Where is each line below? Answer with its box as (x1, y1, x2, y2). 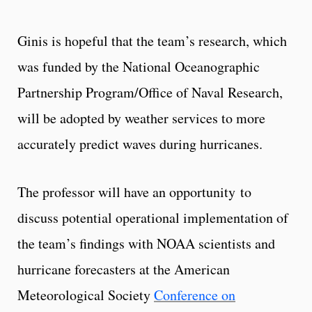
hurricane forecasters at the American (17, 259, 230, 279)
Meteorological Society (17, 285, 154, 304)
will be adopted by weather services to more (17, 108, 265, 127)
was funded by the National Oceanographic (17, 56, 260, 76)
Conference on (154, 285, 235, 304)
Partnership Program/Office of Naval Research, (17, 82, 283, 102)
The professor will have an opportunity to (17, 182, 251, 201)
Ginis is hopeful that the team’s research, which (17, 31, 287, 50)
